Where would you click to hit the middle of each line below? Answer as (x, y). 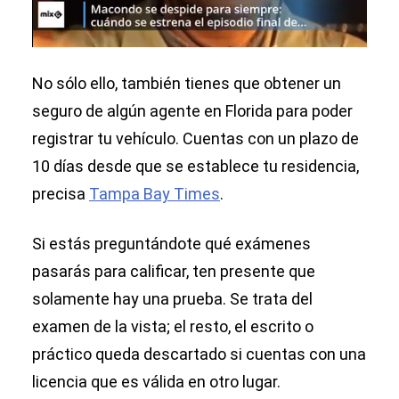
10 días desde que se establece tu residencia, (195, 167)
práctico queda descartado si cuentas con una (199, 354)
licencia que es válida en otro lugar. (156, 382)
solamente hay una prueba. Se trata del (172, 299)
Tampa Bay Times (155, 194)
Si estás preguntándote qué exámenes (171, 244)
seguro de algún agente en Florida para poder (192, 111)
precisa (61, 194)
